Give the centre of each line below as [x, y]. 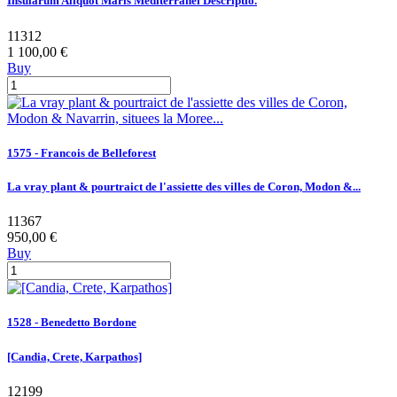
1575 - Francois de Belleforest [82, 152]
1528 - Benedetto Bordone [72, 323]
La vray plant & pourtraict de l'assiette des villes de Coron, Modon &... [184, 187]
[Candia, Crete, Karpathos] [74, 356]
